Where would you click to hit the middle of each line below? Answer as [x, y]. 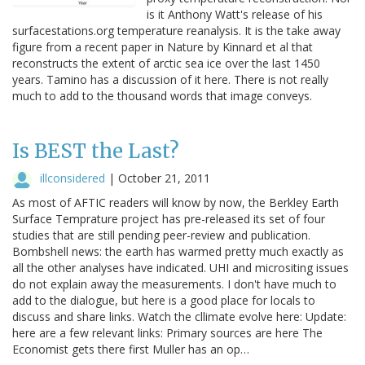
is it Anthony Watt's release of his [235, 14]
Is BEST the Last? [96, 151]
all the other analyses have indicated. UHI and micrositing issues [180, 267]
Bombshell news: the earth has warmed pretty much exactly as [178, 251]
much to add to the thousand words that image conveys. [162, 95]
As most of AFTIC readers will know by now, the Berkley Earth [176, 202]
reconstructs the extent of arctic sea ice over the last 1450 [166, 63]
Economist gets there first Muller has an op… [131, 349]
